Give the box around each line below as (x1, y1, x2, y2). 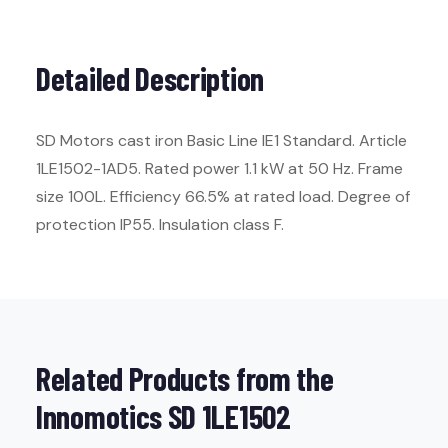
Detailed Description (36, 59, 264, 97)
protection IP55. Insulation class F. (36, 214, 284, 235)
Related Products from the (36, 359, 334, 397)
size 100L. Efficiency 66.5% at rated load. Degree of (36, 186, 410, 207)
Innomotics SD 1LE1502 (36, 397, 291, 435)
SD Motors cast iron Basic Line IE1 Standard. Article (36, 130, 407, 151)
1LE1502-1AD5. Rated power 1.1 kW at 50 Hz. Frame (36, 158, 403, 179)
